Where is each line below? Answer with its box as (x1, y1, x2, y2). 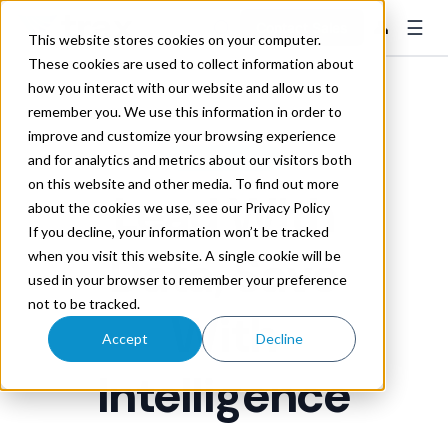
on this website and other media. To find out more (28, 175, 339, 192)
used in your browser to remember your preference (28, 271, 347, 288)
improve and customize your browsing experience (28, 127, 336, 144)
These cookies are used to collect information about (28, 55, 354, 72)
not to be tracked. (28, 295, 140, 312)
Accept (102, 330, 148, 348)
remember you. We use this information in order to (28, 103, 342, 120)
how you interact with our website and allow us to (28, 79, 339, 96)
